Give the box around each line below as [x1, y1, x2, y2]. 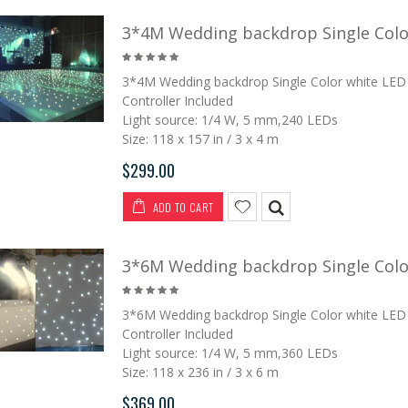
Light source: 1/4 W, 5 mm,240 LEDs [121, 110, 338, 128]
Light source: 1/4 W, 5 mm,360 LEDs [121, 343, 338, 362]
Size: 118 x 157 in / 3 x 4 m [121, 129, 279, 148]
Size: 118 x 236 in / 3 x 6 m [121, 362, 279, 381]
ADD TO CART [149, 198, 214, 216]
